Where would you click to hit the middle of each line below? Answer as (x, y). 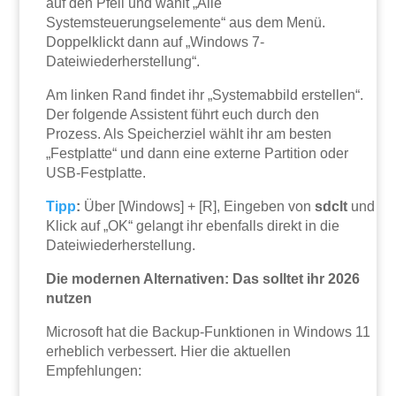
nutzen (69, 299)
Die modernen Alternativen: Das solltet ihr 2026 (203, 279)
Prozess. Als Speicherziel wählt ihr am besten (189, 134)
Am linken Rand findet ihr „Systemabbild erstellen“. (205, 95)
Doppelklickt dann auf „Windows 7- (156, 42)
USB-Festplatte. (96, 173)
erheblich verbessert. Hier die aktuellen (169, 352)
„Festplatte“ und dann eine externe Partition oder (198, 154)
